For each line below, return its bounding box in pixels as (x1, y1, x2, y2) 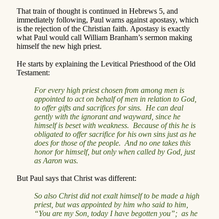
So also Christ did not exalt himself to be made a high (34, 191, 199, 200)
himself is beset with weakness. (34, 121, 129, 130)
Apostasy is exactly (130, 24, 190, 33)
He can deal (146, 103, 183, 112)
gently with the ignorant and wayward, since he (34, 112, 180, 121)
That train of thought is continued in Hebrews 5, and (17, 6, 178, 15)
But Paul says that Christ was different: (17, 174, 136, 182)
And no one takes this (125, 138, 191, 147)
